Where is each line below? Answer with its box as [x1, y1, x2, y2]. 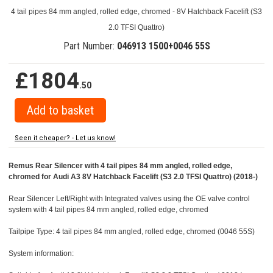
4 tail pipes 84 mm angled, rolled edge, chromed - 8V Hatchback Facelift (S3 [11, 7, 262, 16]
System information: [9, 249, 74, 258]
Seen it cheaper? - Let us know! [15, 134, 116, 143]
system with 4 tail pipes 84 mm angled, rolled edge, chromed [9, 205, 208, 214]
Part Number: [63, 40, 117, 52]
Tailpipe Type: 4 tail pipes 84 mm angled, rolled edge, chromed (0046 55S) [9, 227, 255, 236]
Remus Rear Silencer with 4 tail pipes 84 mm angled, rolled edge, [9, 161, 232, 171]
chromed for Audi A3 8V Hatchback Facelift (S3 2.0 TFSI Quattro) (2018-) [9, 172, 258, 182]
